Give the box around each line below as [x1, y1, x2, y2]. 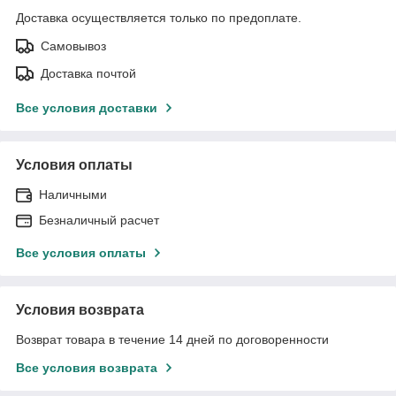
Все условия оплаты [16, 245, 146, 260]
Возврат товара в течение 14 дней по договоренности [16, 331, 329, 346]
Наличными [39, 187, 107, 202]
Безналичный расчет [39, 212, 159, 227]
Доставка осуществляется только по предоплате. [16, 10, 301, 25]
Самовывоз [41, 38, 106, 53]
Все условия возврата [16, 360, 157, 375]
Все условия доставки [16, 100, 157, 115]
